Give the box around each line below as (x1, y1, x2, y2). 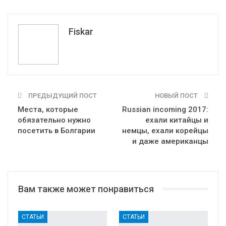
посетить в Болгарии (18, 126, 95, 135)
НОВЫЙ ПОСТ (155, 91, 199, 99)
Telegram (21, 19, 47, 26)
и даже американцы (132, 136, 208, 146)
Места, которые (18, 104, 78, 114)
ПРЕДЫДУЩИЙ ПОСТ (27, 91, 97, 99)
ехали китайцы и (145, 115, 208, 125)
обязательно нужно (18, 115, 91, 125)
